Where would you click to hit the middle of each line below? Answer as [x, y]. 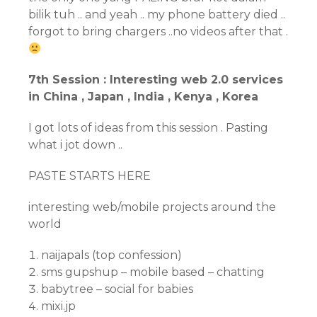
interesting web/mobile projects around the [152, 207]
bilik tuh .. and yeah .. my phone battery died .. [157, 15]
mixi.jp [58, 306]
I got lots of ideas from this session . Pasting [148, 128]
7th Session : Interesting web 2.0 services [156, 80]
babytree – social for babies [117, 289]
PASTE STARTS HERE [90, 176]
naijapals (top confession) [111, 255]
